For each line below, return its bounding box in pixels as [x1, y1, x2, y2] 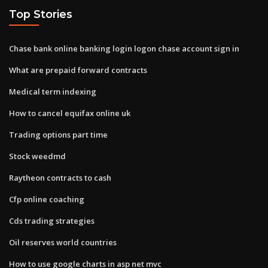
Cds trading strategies [9, 215, 95, 226]
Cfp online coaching [9, 193, 84, 205]
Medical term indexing [9, 86, 96, 97]
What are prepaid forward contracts [9, 64, 147, 75]
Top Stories [9, 8, 72, 21]
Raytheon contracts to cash [9, 172, 111, 183]
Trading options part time [9, 129, 108, 140]
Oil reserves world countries [9, 236, 117, 248]
